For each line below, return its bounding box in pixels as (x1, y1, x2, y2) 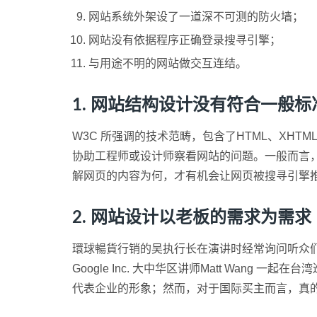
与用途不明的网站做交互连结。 (88, 57, 247, 69)
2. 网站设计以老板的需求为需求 (72, 209, 311, 226)
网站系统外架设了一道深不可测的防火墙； (88, 11, 304, 23)
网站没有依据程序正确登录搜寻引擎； (88, 34, 281, 46)
